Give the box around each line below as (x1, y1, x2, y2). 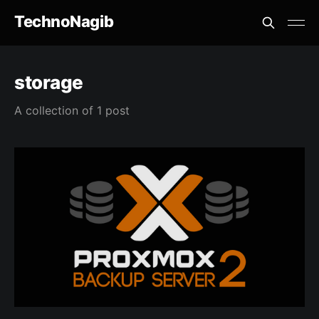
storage (14, 71, 84, 93)
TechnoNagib (14, 11, 114, 31)
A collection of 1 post (14, 103, 130, 117)
